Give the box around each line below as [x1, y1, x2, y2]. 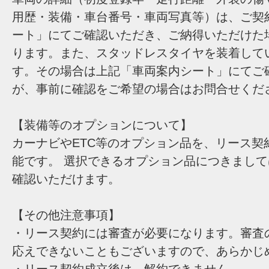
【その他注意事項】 [12, 208, 120, 222]
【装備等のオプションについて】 [12, 118, 192, 131]
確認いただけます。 [12, 172, 120, 186]
